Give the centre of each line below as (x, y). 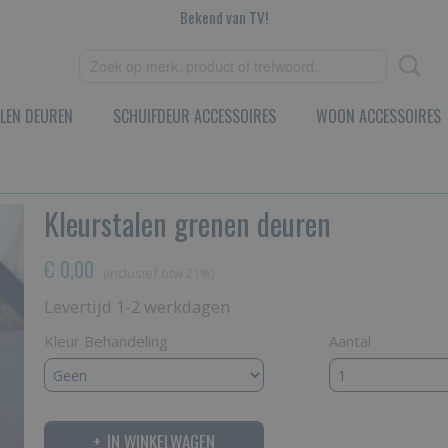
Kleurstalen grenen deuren (187, 223)
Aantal (350, 341)
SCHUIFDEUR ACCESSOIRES (194, 116)
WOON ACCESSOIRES (378, 116)
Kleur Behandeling (106, 341)
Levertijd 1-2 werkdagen (137, 306)
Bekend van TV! (224, 17)
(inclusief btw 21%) (158, 273)
